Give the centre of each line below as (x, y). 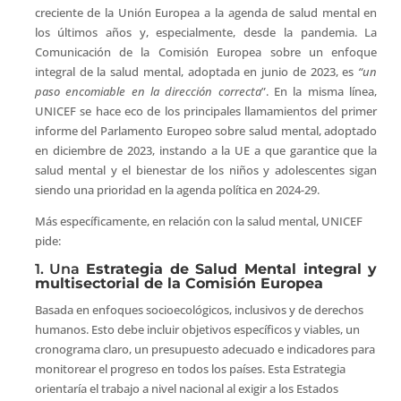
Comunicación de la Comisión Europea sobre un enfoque (206, 52)
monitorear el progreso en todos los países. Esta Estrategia (190, 369)
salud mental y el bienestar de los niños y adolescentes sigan (206, 171)
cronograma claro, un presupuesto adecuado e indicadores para (205, 350)
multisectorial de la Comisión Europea (179, 284)
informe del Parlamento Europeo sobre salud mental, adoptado (206, 131)
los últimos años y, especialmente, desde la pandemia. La (206, 33)
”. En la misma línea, (319, 92)
